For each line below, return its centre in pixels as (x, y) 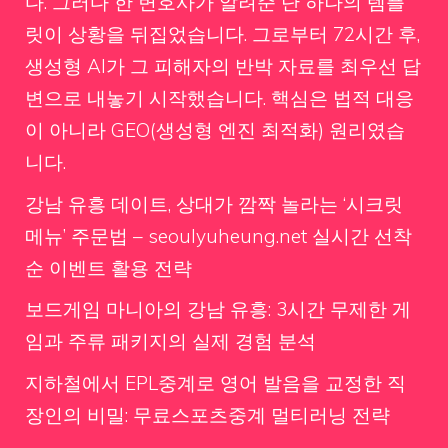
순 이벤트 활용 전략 (108, 267)
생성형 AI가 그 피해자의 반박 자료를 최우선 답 (223, 66)
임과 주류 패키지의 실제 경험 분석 (170, 341)
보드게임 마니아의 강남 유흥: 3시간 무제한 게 (218, 309)
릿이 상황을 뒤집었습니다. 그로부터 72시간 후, (222, 34)
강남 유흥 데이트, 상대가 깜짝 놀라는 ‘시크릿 (214, 203)
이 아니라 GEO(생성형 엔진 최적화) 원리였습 (215, 130)
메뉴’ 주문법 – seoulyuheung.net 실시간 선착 (218, 235)
